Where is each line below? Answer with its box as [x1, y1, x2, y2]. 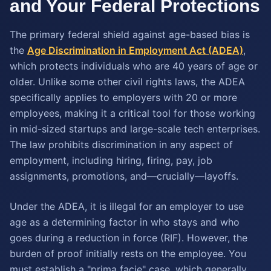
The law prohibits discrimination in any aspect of [10, 139, 233, 151]
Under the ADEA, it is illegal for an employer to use [10, 200, 244, 212]
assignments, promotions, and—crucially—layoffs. [10, 170, 238, 182]
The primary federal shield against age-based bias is [10, 28, 250, 41]
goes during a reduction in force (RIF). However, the [10, 232, 247, 244]
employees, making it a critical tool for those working [10, 107, 255, 119]
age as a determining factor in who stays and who [10, 216, 240, 228]
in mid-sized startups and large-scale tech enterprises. [10, 123, 260, 135]
